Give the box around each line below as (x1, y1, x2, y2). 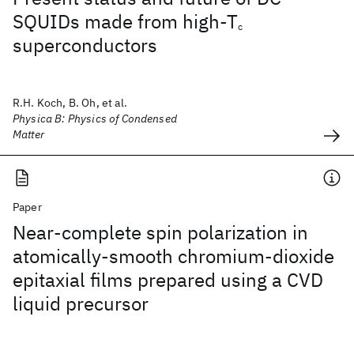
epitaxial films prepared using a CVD (13, 267, 323, 292)
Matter (13, 127, 44, 141)
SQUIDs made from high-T (13, 9, 238, 34)
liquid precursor (13, 291, 149, 316)
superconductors (13, 32, 157, 58)
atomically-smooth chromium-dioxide (13, 243, 334, 269)
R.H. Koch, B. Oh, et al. (13, 96, 127, 110)
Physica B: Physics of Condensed (13, 111, 177, 126)
